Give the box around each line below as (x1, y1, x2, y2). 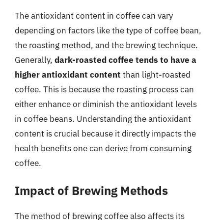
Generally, (15, 54, 55, 65)
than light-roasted (121, 69, 191, 80)
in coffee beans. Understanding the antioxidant (15, 113, 191, 124)
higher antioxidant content (15, 69, 121, 80)
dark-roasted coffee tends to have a (55, 54, 196, 65)
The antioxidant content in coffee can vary (15, 10, 173, 21)
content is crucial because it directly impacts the (15, 128, 196, 139)
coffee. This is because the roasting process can (15, 83, 194, 95)
